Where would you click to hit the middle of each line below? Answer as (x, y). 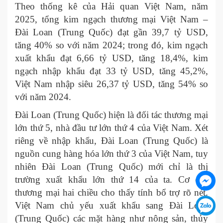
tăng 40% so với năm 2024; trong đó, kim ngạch (111, 45)
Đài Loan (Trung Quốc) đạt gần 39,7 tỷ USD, (111, 32)
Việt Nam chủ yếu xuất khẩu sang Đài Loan (111, 205)
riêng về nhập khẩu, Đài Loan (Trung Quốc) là (111, 141)
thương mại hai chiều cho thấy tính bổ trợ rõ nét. (111, 192)
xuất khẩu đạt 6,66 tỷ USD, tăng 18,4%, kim (111, 58)
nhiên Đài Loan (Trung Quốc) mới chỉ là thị (111, 167)
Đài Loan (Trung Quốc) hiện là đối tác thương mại (111, 115)
